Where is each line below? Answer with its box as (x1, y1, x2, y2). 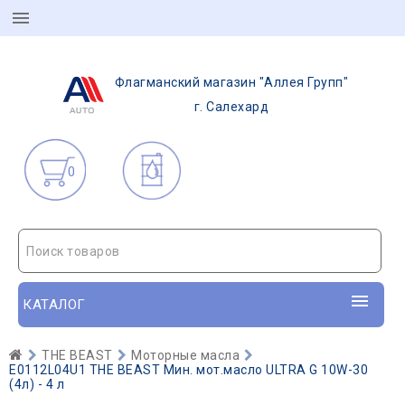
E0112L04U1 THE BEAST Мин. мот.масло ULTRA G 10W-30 (9, 363, 368, 377)
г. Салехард (193, 99, 269, 114)
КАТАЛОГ (23, 297, 86, 313)
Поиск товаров (26, 244, 120, 259)
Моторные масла (131, 348, 240, 363)
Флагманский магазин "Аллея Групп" (114, 75, 349, 89)
